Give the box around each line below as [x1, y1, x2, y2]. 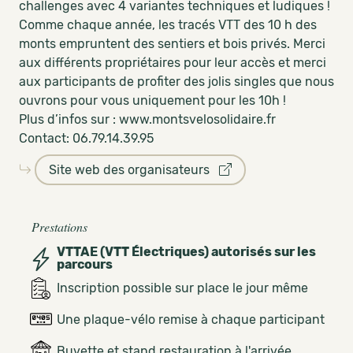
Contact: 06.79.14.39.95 [19, 131, 154, 146]
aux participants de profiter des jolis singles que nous [19, 74, 334, 89]
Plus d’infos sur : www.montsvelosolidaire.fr [19, 112, 276, 127]
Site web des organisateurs [49, 162, 219, 177]
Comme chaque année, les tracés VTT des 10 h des [19, 17, 317, 32]
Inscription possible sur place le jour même [57, 281, 308, 295]
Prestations [32, 218, 87, 235]
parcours [57, 257, 113, 272]
